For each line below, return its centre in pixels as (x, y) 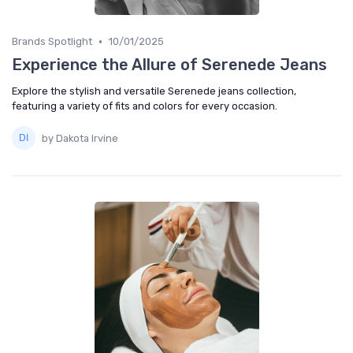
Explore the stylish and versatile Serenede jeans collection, (154, 91)
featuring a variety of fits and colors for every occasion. (145, 106)
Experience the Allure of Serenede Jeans (169, 65)
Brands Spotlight (52, 41)
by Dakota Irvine (80, 138)
